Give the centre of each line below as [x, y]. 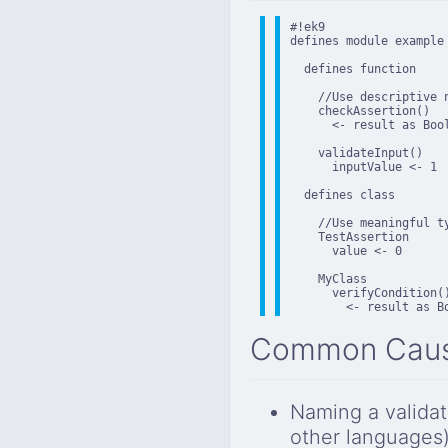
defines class [342, 195]
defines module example [367, 41]
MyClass [328, 279]
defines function [353, 69]
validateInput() [356, 153]
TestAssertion [349, 237]
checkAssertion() [360, 111]
